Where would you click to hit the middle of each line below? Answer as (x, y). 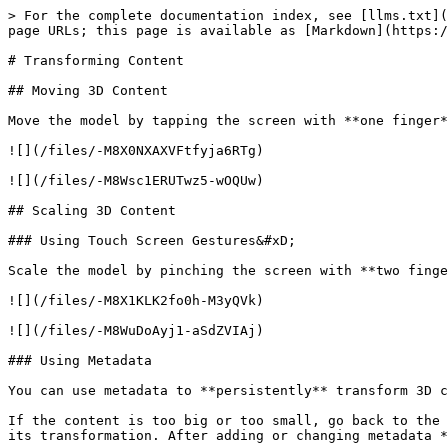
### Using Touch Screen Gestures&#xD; (152, 240)
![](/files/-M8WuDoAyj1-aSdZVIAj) (136, 330)
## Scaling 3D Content (92, 210)
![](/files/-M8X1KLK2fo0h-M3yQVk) (136, 300)
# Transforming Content (96, 60)
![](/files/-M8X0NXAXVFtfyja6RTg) (136, 150)
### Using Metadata (80, 360)
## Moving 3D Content (88, 90)
